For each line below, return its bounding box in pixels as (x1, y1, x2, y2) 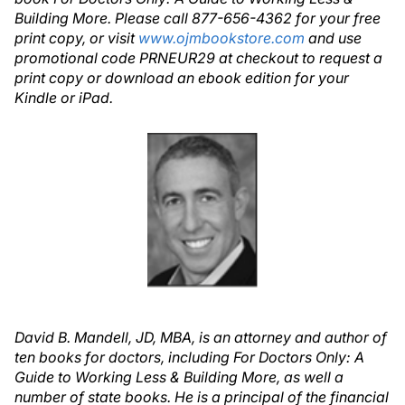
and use (305, 29, 362, 47)
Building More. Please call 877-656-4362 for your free (14, 9, 381, 27)
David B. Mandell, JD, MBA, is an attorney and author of (14, 327, 387, 346)
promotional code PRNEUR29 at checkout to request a (14, 49, 382, 67)
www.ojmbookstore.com (138, 29, 305, 47)
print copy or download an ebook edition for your (14, 69, 349, 87)
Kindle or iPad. (14, 89, 113, 107)
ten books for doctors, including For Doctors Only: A (14, 347, 364, 366)
